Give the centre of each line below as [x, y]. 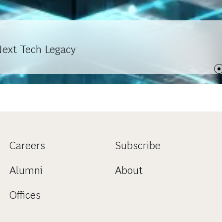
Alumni [26, 170]
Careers [27, 145]
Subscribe [138, 145]
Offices [25, 195]
